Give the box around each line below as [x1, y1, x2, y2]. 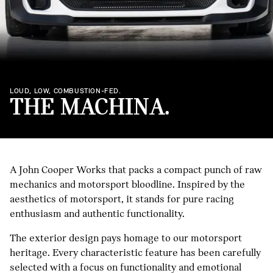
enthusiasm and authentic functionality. [10, 207, 185, 220]
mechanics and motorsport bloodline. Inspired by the [10, 178, 245, 191]
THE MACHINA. [10, 93, 170, 121]
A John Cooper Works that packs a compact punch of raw [10, 163, 262, 176]
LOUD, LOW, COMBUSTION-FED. [10, 87, 121, 95]
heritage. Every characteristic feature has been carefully [10, 246, 261, 259]
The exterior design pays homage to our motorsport [10, 232, 242, 244]
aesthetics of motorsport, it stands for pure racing [10, 193, 234, 205]
